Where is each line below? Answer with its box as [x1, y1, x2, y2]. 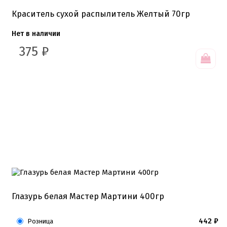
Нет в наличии [12, 29, 60, 38]
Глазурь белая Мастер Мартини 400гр [12, 191, 164, 201]
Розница [27, 217, 53, 225]
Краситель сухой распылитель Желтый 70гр [12, 9, 190, 19]
